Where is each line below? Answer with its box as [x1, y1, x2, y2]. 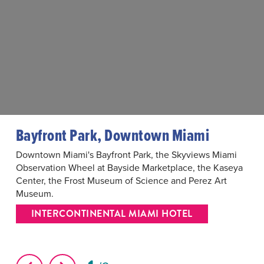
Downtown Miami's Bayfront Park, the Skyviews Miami [15, 148, 237, 161]
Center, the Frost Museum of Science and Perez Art [15, 174, 227, 187]
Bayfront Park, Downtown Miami [15, 123, 210, 147]
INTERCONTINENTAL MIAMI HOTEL [31, 207, 193, 220]
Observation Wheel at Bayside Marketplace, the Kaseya [15, 161, 243, 174]
